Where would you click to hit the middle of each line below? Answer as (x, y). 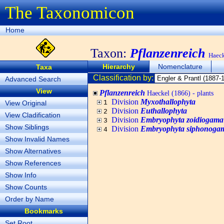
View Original (26, 103)
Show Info (21, 175)
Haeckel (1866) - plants (179, 93)
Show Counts (26, 187)
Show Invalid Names (37, 139)
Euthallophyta (164, 111)
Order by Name (29, 199)
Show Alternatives (33, 151)
